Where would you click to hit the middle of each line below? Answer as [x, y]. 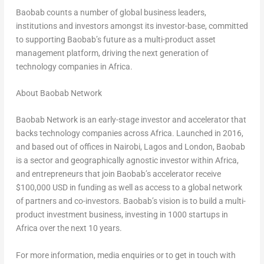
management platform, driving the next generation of [112, 53]
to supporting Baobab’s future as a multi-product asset [115, 39]
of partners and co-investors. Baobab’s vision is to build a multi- [131, 201]
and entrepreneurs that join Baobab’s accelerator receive [118, 174]
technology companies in [62, 66]
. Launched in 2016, [207, 133]
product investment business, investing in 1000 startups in [122, 215]
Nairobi [127, 147]
